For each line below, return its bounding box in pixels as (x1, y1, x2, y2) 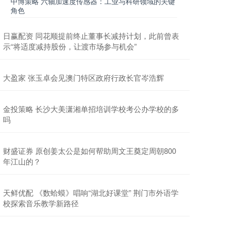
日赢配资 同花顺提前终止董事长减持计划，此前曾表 (3, 30, 179, 41)
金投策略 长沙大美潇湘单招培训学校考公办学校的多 (3, 103, 179, 114)
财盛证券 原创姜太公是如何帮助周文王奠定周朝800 (3, 145, 176, 156)
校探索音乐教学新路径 (3, 198, 79, 208)
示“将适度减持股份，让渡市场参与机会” (3, 41, 137, 51)
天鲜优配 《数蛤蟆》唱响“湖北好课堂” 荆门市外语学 (3, 187, 179, 198)
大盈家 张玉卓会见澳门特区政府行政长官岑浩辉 (3, 72, 164, 83)
